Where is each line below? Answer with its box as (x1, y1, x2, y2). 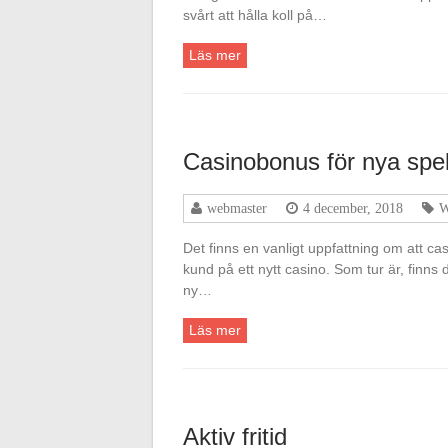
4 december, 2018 (303, 201, 403, 215)
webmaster (207, 201, 267, 215)
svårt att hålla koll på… (183, 7, 327, 23)
